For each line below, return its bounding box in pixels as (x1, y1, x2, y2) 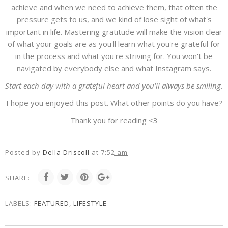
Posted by (5, 148, 43, 157)
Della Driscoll (43, 148, 90, 157)
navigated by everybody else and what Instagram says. (17, 63, 211, 74)
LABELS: (5, 198, 34, 208)
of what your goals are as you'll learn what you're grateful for (8, 39, 220, 49)
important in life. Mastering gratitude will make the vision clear (6, 26, 222, 37)
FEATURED (34, 198, 69, 208)
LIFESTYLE (73, 198, 107, 208)
